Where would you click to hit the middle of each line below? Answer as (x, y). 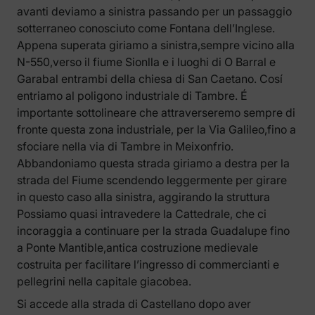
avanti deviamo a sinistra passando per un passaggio (154, 12)
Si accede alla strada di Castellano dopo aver (134, 304)
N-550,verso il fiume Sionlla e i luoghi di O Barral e (146, 62)
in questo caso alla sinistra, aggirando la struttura (143, 197)
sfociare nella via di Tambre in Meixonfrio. (125, 147)
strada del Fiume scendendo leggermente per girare (152, 180)
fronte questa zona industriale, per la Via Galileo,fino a (156, 130)
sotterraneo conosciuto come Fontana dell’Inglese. (146, 28)
